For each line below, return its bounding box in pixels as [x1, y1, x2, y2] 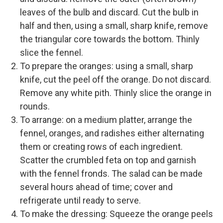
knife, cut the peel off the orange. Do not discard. [20, 74, 211, 85]
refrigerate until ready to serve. [20, 195, 141, 206]
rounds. [20, 101, 50, 111]
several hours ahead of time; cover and [20, 181, 173, 192]
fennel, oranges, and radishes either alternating [20, 127, 204, 138]
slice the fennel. [20, 47, 83, 58]
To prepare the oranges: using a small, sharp [20, 60, 193, 71]
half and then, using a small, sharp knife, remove [20, 20, 208, 31]
